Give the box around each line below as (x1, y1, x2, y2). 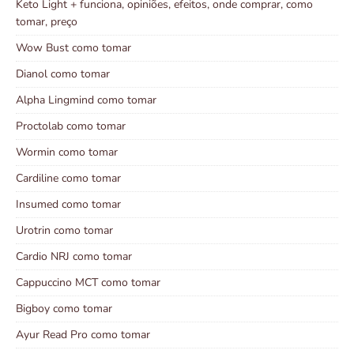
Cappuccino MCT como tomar (16, 275, 160, 291)
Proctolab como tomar (16, 119, 126, 134)
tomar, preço (16, 14, 77, 30)
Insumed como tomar (16, 197, 121, 213)
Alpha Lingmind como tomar (16, 92, 156, 108)
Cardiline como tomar (16, 171, 121, 186)
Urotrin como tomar (16, 223, 113, 239)
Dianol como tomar (16, 66, 110, 82)
